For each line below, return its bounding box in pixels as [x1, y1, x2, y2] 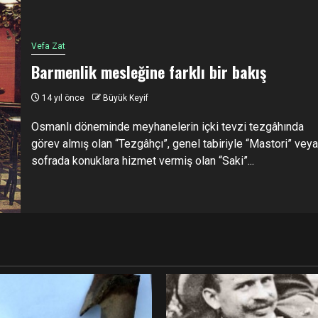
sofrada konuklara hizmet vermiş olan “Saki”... [31, 153, 254, 168]
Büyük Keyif [102, 92, 148, 103]
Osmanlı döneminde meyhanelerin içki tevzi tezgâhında [31, 119, 304, 133]
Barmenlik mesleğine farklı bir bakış [31, 60, 266, 83]
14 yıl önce [39, 92, 84, 103]
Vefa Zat [31, 40, 65, 51]
